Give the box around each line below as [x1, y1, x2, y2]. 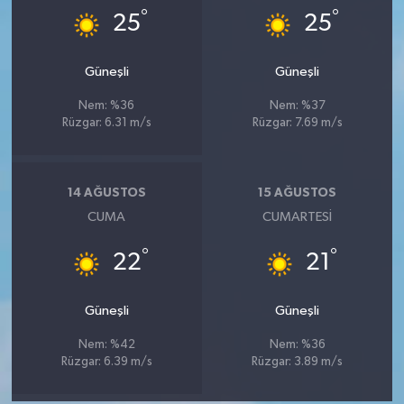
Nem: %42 [78, 339, 135, 352]
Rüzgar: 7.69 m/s [252, 117, 343, 130]
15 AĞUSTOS [258, 186, 337, 199]
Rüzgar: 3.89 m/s [252, 356, 344, 369]
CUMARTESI [262, 210, 333, 225]
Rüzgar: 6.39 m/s [60, 356, 152, 369]
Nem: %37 [269, 100, 326, 113]
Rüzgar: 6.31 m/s [61, 117, 151, 130]
